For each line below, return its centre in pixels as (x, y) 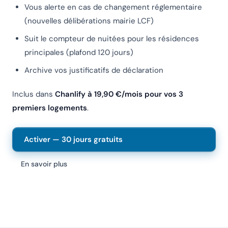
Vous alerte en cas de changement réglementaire (113, 7)
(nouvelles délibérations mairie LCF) (89, 21)
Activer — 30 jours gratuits (73, 139)
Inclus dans (34, 94)
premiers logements (50, 108)
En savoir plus (44, 164)
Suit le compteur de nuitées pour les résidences (112, 39)
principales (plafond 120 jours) (79, 53)
